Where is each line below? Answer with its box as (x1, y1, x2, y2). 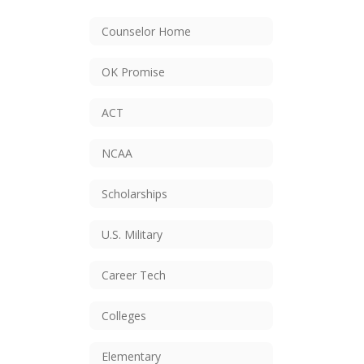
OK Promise (102, 63, 165, 80)
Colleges (102, 307, 146, 323)
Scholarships (102, 185, 167, 201)
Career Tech (102, 266, 166, 283)
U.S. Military (102, 226, 162, 242)
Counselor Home (102, 23, 191, 39)
